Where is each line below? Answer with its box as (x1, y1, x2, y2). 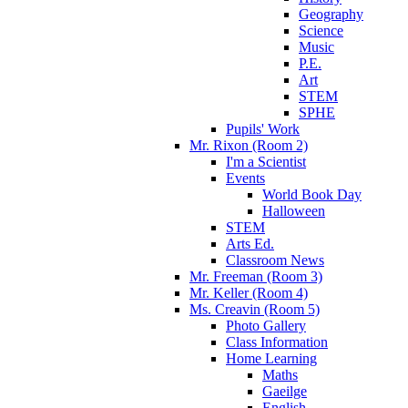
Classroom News (226, 251, 324, 268)
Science (299, 22, 343, 38)
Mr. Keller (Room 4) (189, 284, 308, 301)
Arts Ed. (226, 235, 274, 251)
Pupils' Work (226, 120, 300, 137)
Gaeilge (262, 382, 307, 399)
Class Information (226, 333, 328, 350)
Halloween (262, 202, 325, 219)
